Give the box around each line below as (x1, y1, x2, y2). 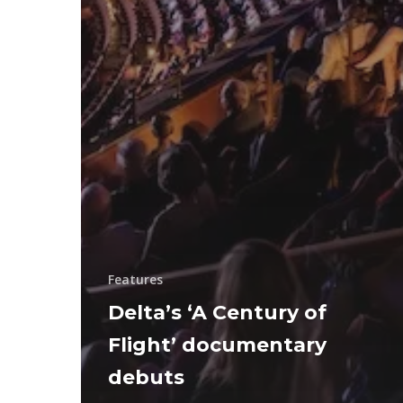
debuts (108, 364, 184, 390)
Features (108, 270, 163, 288)
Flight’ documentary (108, 332, 327, 357)
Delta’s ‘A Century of (108, 300, 327, 325)
